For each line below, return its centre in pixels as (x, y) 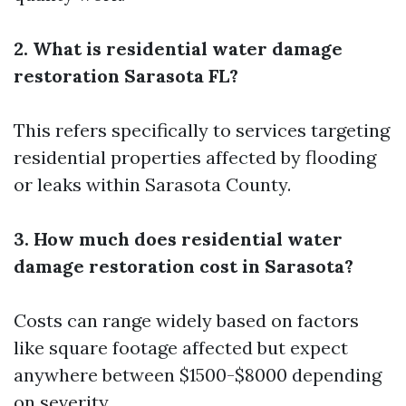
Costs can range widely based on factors (186, 320)
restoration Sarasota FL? (126, 76)
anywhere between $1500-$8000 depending (198, 375)
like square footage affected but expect (181, 348)
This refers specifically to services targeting (202, 130)
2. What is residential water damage (178, 48)
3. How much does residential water (178, 239)
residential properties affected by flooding (195, 157)
